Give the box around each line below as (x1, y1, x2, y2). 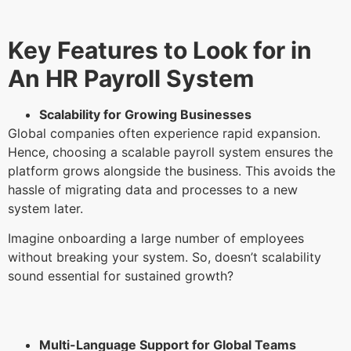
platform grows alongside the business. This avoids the (8, 162, 335, 179)
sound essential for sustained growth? (8, 267, 237, 284)
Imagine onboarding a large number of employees (8, 230, 304, 246)
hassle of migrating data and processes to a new (8, 181, 298, 197)
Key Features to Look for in (8, 35, 312, 64)
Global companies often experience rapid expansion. (8, 125, 320, 141)
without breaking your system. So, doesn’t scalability (8, 248, 321, 265)
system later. (8, 200, 87, 216)
